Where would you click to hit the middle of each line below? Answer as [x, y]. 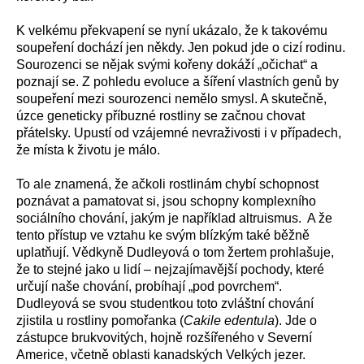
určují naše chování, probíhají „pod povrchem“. [149, 286]
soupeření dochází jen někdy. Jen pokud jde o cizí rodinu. [181, 48]
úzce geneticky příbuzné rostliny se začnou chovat [160, 116]
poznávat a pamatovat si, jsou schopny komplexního [166, 201]
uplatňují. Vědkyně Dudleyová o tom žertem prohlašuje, [175, 252]
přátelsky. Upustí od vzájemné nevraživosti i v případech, [179, 133]
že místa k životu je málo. [90, 150]
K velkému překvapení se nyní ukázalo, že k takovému [172, 30]
